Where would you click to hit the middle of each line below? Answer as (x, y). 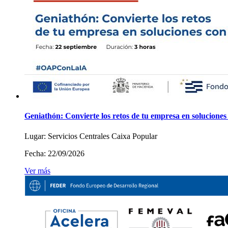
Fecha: (35, 153)
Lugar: (35, 136)
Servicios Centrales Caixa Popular (102, 136)
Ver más (37, 170)
